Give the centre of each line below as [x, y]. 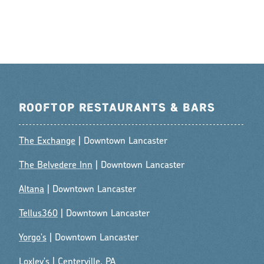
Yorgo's [33, 238]
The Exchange [47, 142]
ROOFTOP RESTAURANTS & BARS [117, 108]
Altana [32, 190]
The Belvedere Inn [56, 166]
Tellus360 [38, 214]
